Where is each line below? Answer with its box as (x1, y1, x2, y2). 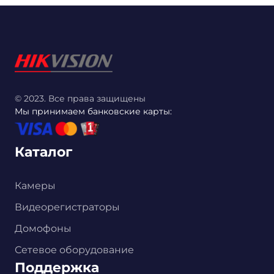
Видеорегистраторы (15, 201, 120, 213)
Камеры (15, 179, 56, 191)
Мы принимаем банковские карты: (15, 106, 172, 117)
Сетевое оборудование (15, 243, 134, 256)
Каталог (15, 143, 72, 160)
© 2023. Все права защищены (15, 93, 146, 105)
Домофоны (15, 222, 72, 234)
